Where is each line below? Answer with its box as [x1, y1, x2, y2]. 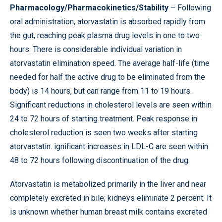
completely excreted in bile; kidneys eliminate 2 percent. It [10, 193, 212, 203]
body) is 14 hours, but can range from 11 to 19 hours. [10, 86, 192, 96]
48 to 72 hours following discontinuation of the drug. [10, 156, 190, 165]
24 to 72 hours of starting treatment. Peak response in [10, 114, 197, 123]
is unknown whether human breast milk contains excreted [10, 207, 207, 217]
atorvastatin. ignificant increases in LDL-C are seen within [10, 142, 208, 151]
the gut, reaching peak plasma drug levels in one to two [10, 31, 200, 40]
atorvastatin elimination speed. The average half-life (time [10, 58, 210, 68]
